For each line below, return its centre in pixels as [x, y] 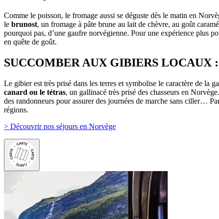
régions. [16, 110]
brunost [24, 24]
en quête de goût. [31, 42]
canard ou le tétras [35, 92]
